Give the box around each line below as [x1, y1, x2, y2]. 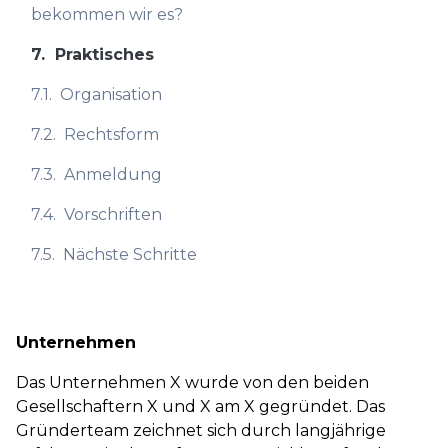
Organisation [60, 85, 162, 104]
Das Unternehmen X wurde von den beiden [16, 373, 369, 392]
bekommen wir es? [31, 5, 183, 24]
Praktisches [55, 45, 154, 64]
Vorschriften [64, 205, 162, 224]
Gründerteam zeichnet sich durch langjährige [16, 421, 386, 440]
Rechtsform [64, 125, 159, 144]
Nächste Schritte [63, 245, 197, 264]
